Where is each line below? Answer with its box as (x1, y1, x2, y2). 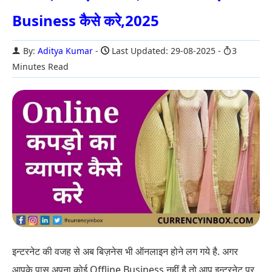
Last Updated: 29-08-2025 (109, 45, 218, 56)
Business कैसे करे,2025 (12, 10, 159, 30)
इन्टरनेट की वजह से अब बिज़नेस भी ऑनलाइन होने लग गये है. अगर (12, 244, 238, 258)
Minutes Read (12, 61, 69, 72)
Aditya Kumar (38, 45, 93, 56)
